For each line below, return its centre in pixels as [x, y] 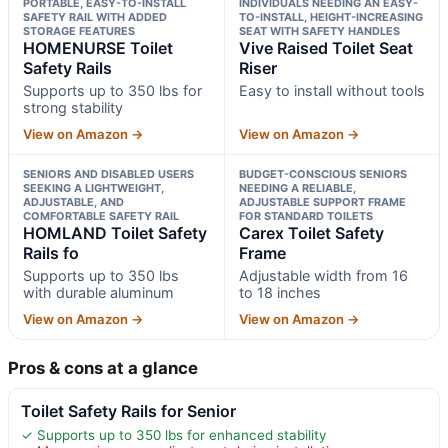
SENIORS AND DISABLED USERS [108, 173]
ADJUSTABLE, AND [73, 201]
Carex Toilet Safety [311, 232]
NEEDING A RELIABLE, [297, 187]
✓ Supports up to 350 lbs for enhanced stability [173, 434]
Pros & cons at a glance [103, 367]
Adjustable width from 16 [323, 275]
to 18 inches [279, 292]
